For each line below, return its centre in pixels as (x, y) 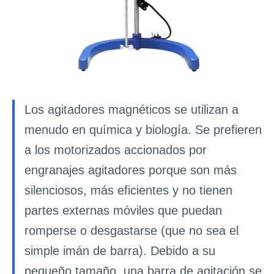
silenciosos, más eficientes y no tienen (128, 190)
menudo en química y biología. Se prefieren (143, 130)
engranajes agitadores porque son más (131, 170)
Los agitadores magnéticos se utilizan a (131, 109)
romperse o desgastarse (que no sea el (131, 231)
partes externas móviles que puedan (123, 210)
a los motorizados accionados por (116, 150)
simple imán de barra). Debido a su (120, 251)
